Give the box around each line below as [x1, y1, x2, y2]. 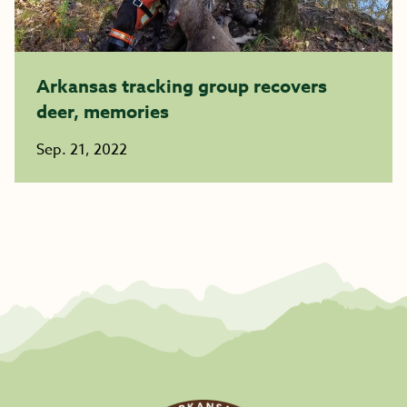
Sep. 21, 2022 [36, 139, 127, 161]
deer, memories [36, 99, 169, 124]
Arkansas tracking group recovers [36, 74, 327, 98]
